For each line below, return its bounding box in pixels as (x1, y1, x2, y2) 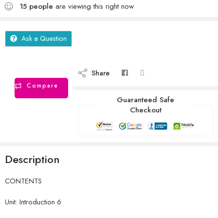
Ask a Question (21, 33, 67, 43)
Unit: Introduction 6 (5, 196, 61, 207)
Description (5, 151, 60, 167)
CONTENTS (5, 175, 42, 186)
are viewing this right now (53, 1, 134, 12)
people (29, 1, 53, 12)
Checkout (129, 105, 162, 115)
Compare (27, 81, 58, 90)
